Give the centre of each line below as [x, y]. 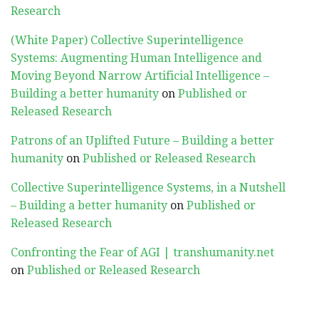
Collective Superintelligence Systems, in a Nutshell [148, 188]
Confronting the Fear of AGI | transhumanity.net [142, 252]
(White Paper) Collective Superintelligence [127, 40]
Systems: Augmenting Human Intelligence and [136, 58]
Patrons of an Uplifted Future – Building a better [142, 141]
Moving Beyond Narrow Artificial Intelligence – [140, 76]
